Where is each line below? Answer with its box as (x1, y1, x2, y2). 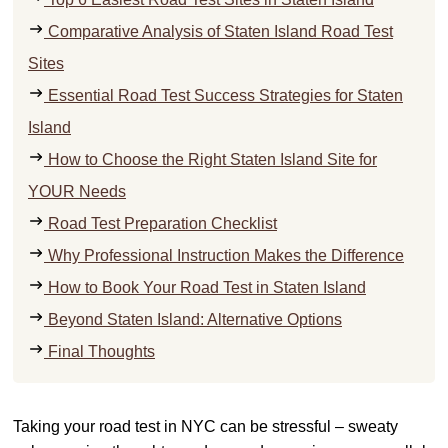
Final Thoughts (44, 342, 155, 360)
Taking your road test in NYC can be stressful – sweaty (13, 417, 398, 435)
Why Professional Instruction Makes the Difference (44, 246, 404, 264)
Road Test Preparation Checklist (44, 214, 277, 232)
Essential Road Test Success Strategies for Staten (44, 86, 403, 104)
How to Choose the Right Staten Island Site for (44, 150, 377, 168)
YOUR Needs (28, 182, 126, 200)
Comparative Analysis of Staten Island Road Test (44, 22, 393, 40)
